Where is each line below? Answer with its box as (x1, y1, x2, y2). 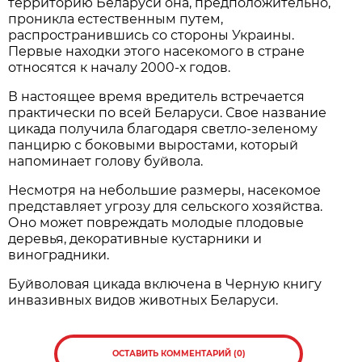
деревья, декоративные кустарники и (8, 230, 263, 246)
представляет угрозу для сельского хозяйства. (8, 198, 323, 214)
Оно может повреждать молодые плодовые (8, 214, 305, 230)
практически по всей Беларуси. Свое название (8, 104, 327, 120)
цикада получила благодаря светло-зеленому (8, 120, 318, 137)
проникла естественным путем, (8, 11, 224, 27)
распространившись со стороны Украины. (8, 27, 295, 43)
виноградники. (8, 246, 110, 263)
